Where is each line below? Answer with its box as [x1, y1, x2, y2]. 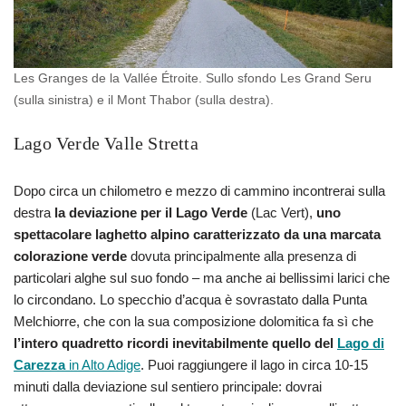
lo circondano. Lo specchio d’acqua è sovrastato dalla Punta [14, 292, 367, 308]
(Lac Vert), [247, 205, 316, 221]
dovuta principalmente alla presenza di [127, 248, 356, 265]
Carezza [14, 357, 65, 373]
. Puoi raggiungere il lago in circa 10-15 [140, 357, 368, 373]
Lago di [337, 335, 384, 352]
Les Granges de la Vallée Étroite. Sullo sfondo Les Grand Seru [14, 72, 372, 86]
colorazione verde [14, 248, 127, 265]
